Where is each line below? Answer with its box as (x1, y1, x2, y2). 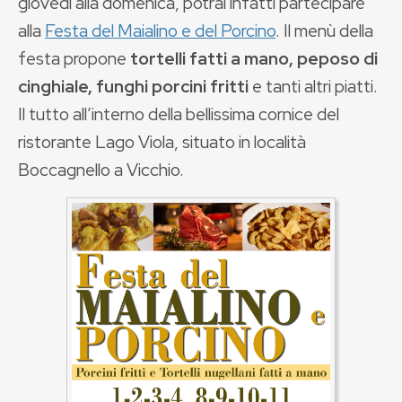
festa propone (18, 46, 130, 70)
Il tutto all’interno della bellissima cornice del (18, 101, 339, 126)
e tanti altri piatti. (249, 74, 378, 98)
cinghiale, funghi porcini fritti (18, 74, 249, 98)
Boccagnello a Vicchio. (18, 157, 184, 181)
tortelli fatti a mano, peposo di (130, 46, 378, 70)
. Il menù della (275, 18, 373, 42)
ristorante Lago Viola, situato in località (18, 129, 306, 153)
